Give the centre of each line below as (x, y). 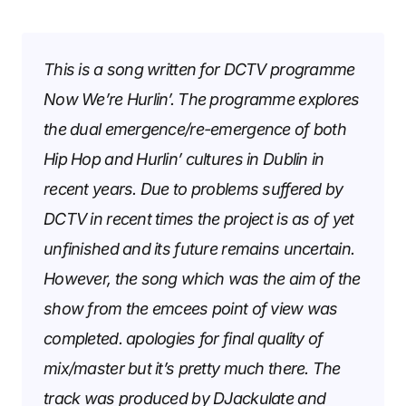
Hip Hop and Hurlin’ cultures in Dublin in (184, 159)
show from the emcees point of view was (191, 308)
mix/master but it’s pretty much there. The (192, 368)
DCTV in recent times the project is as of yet (199, 218)
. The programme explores (265, 99)
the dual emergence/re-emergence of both (195, 129)
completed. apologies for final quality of (184, 338)
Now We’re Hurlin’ (107, 99)
